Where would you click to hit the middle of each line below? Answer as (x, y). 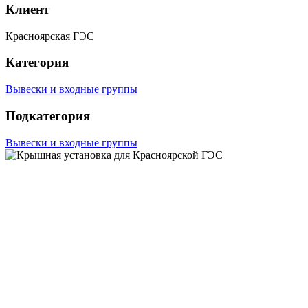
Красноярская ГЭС (50, 36)
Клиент (27, 9)
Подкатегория (48, 115)
